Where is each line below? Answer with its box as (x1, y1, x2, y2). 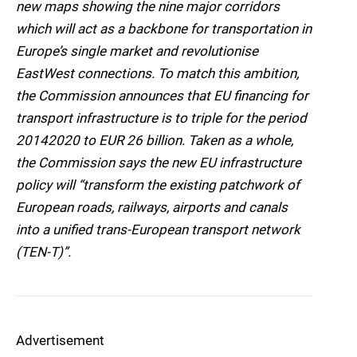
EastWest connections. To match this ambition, (16, 65, 299, 82)
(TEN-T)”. (16, 244, 71, 261)
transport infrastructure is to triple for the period (16, 110, 307, 127)
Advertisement (16, 332, 104, 349)
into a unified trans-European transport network (16, 222, 300, 238)
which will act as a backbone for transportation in (16, 21, 312, 37)
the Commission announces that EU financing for (16, 88, 308, 104)
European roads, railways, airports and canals (16, 199, 288, 216)
